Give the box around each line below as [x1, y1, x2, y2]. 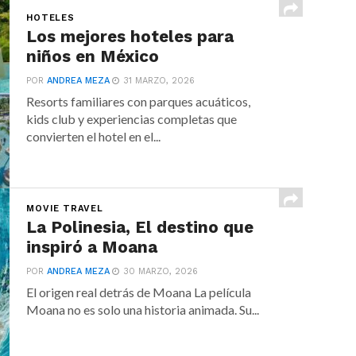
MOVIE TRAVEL [26, 203, 103, 214]
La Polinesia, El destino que [26, 218, 254, 237]
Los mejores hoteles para [26, 27, 234, 46]
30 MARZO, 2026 [123, 266, 199, 277]
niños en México [26, 47, 160, 66]
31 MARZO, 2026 [123, 75, 195, 86]
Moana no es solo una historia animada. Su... [26, 302, 260, 317]
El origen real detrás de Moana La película [26, 284, 252, 300]
